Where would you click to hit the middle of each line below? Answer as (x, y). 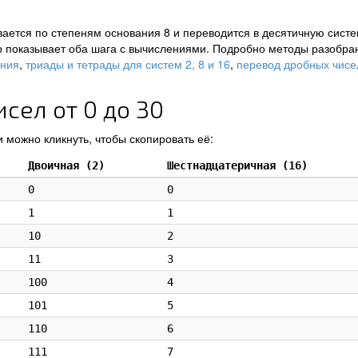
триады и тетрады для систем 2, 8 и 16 (128, 64)
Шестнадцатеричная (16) (237, 165)
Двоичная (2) (66, 165)
